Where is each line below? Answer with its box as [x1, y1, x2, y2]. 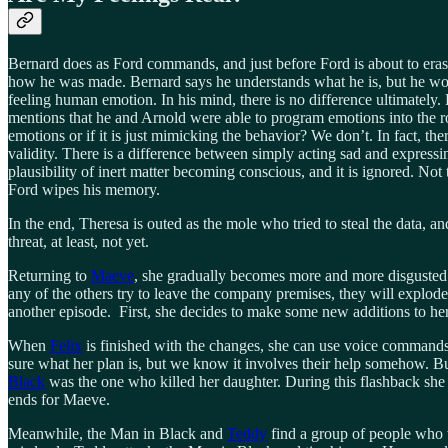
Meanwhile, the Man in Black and [8, 425, 227, 443]
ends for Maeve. [8, 391, 110, 409]
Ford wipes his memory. [8, 181, 160, 199]
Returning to [8, 267, 91, 285]
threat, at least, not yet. [8, 233, 149, 251]
